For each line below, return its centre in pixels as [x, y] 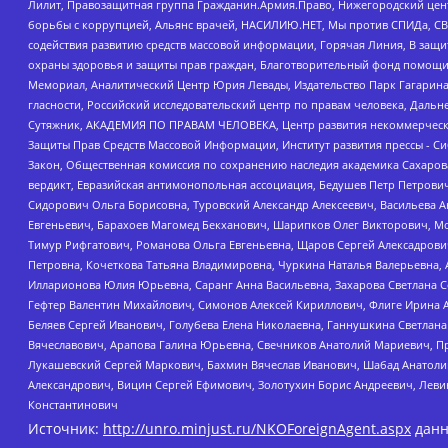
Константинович [73, 404]
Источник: [65, 428]
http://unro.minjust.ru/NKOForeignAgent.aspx [257, 428]
